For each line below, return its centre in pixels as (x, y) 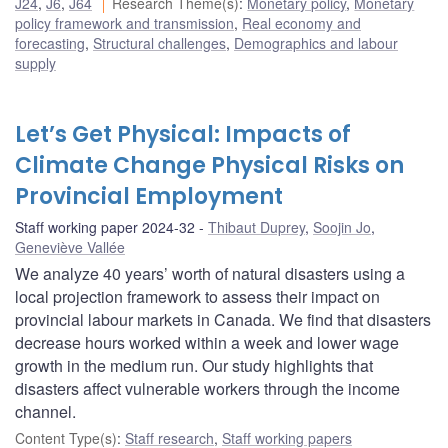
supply (35, 63)
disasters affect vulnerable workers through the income (207, 389)
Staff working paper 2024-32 (105, 227)
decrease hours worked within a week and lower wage (207, 343)
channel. (45, 412)
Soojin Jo (342, 227)
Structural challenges (159, 43)
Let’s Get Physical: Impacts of (183, 135)
